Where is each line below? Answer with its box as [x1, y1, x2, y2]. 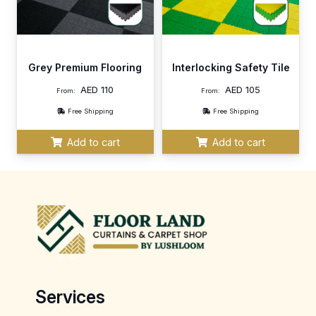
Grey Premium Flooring [28, 61, 142, 73]
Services [35, 286, 105, 308]
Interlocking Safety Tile [171, 61, 290, 73]
